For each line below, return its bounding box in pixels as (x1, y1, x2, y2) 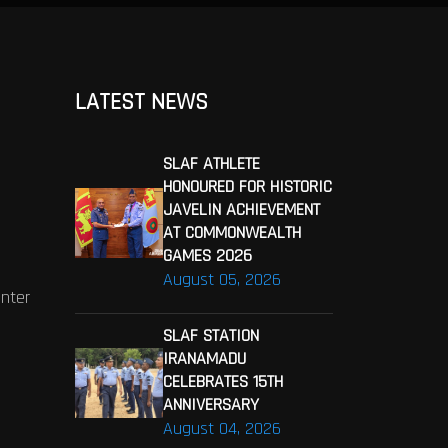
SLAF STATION (162, 324, 259, 347)
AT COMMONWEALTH (162, 221, 301, 244)
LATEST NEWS (74, 87, 208, 117)
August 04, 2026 (162, 417, 281, 440)
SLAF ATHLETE (162, 152, 260, 175)
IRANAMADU (162, 347, 246, 370)
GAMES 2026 (162, 244, 252, 267)
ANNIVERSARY (162, 393, 259, 416)
